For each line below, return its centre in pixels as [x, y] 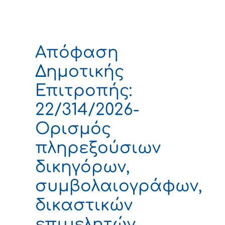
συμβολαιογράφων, [119, 186]
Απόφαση [77, 52]
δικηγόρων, [82, 167]
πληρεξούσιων [98, 148]
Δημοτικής [80, 71]
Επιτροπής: [84, 90]
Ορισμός [73, 129]
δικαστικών [84, 205]
